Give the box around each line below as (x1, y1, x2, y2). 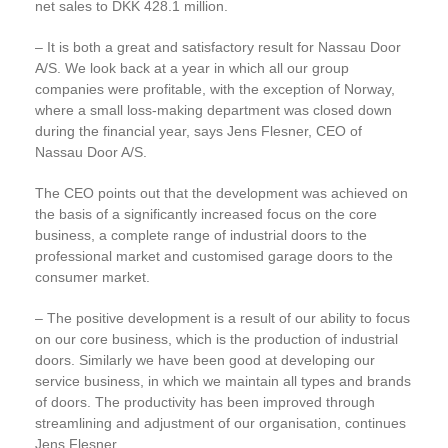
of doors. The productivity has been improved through (35, 394, 375, 410)
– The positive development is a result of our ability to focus (35, 310, 410, 326)
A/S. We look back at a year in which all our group (35, 60, 349, 76)
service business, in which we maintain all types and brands (35, 373, 411, 389)
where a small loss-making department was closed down (35, 102, 392, 118)
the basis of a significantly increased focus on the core (35, 206, 377, 222)
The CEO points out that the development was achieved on (35, 185, 408, 201)
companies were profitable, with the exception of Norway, (35, 81, 395, 97)
